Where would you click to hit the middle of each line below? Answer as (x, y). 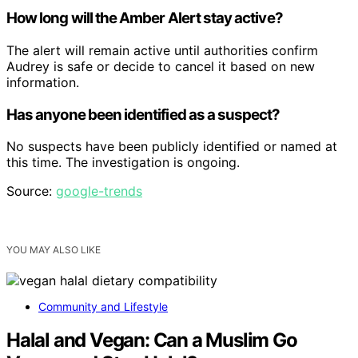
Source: (31, 191)
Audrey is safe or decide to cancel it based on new (161, 66)
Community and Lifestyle (103, 306)
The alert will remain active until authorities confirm (162, 50)
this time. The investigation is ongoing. (123, 163)
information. (43, 82)
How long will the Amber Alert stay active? (145, 18)
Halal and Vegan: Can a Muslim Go (152, 340)
